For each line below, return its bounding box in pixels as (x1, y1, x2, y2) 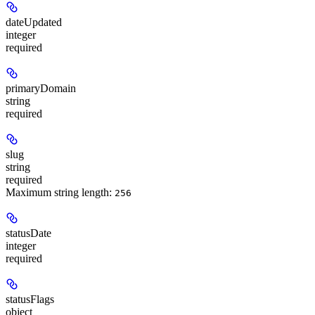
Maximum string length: (6, 186, 115, 198)
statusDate (6, 226, 51, 239)
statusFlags (6, 292, 54, 305)
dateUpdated (6, 15, 62, 28)
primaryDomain (6, 82, 76, 94)
